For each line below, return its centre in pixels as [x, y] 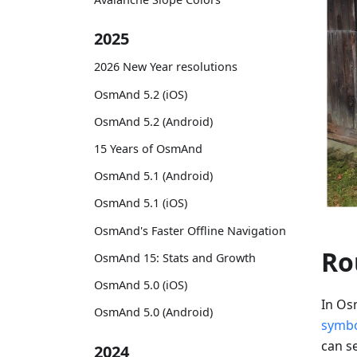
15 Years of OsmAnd [148, 148]
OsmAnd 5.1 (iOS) [141, 203]
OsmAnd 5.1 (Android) [153, 176]
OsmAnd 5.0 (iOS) [141, 284]
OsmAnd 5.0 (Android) [153, 312]
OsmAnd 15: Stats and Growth [175, 257]
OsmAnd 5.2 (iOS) [141, 94]
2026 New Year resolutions [166, 67]
